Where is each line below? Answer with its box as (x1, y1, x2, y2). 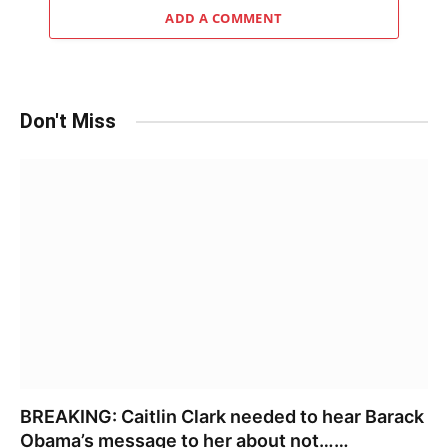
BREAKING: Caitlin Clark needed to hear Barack (20, 405, 424, 427)
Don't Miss (20, 109, 116, 134)
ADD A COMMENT (165, 9, 283, 28)
